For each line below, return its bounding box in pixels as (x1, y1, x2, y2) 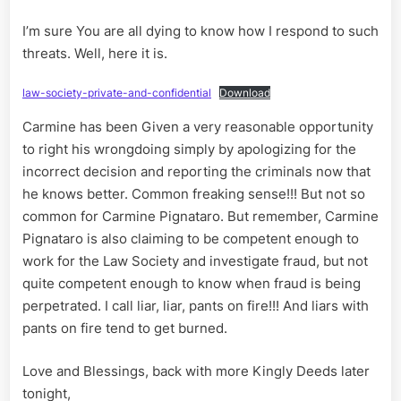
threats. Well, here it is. (22, 44, 167, 62)
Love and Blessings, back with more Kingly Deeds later (22, 362, 370, 380)
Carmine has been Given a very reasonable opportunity (22, 118, 373, 136)
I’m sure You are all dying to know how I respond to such (22, 21, 379, 39)
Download (219, 86, 270, 100)
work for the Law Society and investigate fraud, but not (22, 252, 368, 270)
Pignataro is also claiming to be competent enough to (22, 230, 359, 248)
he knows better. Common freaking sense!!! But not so (22, 185, 365, 203)
